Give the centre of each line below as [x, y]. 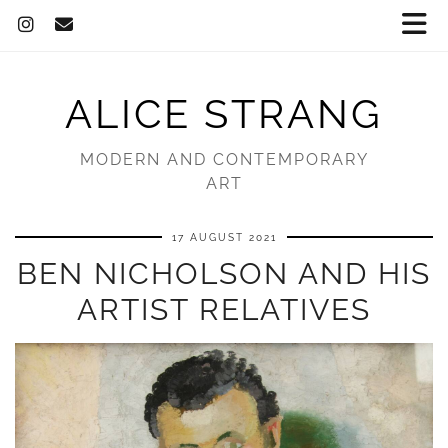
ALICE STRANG [224, 113]
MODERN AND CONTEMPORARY [224, 159]
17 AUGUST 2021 [224, 237]
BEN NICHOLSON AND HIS [224, 273]
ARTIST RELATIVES [224, 309]
